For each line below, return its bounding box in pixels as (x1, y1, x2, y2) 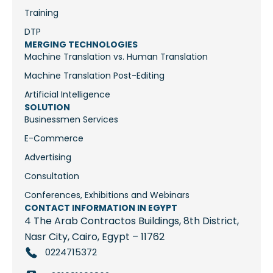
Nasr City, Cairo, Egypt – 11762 (24, 230, 165, 244)
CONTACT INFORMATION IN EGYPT (24, 202, 177, 214)
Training (24, 7, 58, 19)
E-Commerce (24, 132, 83, 144)
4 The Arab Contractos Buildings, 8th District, (24, 214, 239, 228)
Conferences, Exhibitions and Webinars (24, 189, 190, 201)
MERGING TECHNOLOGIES (24, 38, 138, 51)
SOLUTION (24, 101, 70, 113)
